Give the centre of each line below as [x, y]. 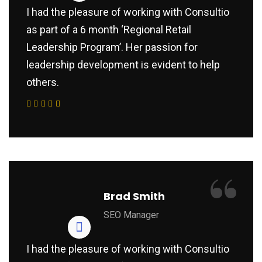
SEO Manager [131, 215]
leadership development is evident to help [123, 64]
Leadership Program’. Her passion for [112, 47]
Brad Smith [134, 196]
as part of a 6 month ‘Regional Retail [109, 29]
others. [43, 82]
